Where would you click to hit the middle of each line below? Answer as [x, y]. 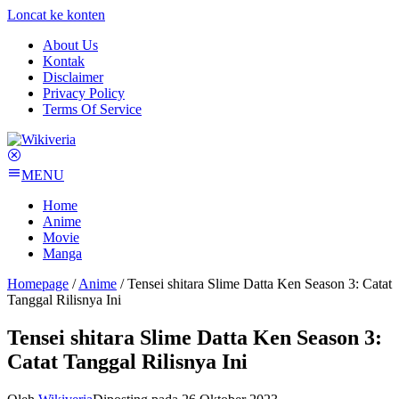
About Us [70, 45]
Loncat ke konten [56, 15]
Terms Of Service [92, 109]
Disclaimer [73, 77]
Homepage [38, 284]
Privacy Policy [84, 93]
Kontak [64, 61]
